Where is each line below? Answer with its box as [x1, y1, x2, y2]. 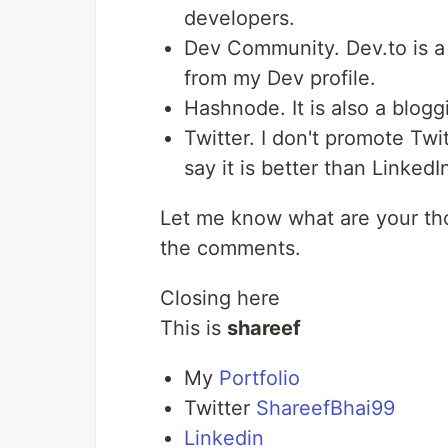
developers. [184, 6, 295, 31]
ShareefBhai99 [256, 396, 395, 421]
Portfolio [219, 366, 300, 391]
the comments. [160, 236, 301, 261]
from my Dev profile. [184, 66, 376, 91]
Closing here [160, 286, 280, 311]
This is [160, 316, 227, 341]
